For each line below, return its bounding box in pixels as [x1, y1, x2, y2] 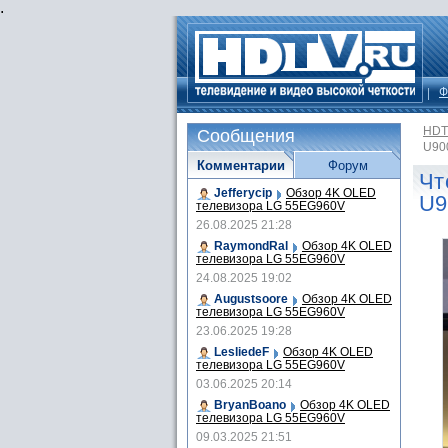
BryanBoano [214, 398, 286, 412]
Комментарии [196, 158, 285, 173]
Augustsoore [214, 292, 288, 306]
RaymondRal [214, 239, 288, 253]
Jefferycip [214, 186, 272, 200]
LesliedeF [214, 345, 269, 359]
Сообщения [197, 126, 295, 146]
